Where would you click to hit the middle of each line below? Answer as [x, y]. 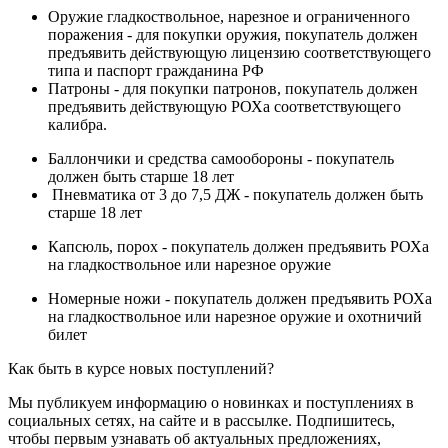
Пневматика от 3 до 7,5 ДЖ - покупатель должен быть [235, 194]
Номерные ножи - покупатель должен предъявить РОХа [240, 298]
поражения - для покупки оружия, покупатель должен [233, 34]
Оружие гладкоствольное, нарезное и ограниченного [229, 16]
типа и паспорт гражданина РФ [156, 70]
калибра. [77, 124]
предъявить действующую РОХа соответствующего [224, 106]
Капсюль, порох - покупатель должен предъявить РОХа [238, 246]
